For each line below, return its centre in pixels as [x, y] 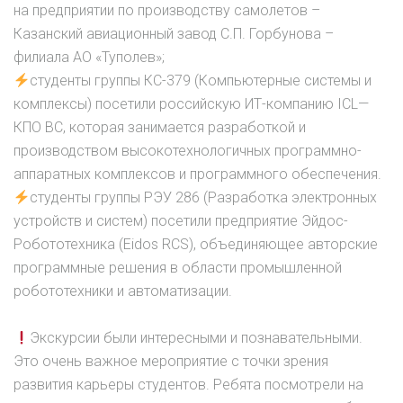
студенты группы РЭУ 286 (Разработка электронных [204, 198]
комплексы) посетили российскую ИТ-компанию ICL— [191, 104]
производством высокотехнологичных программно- [188, 151]
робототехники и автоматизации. [123, 291]
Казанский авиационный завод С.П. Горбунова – [174, 34]
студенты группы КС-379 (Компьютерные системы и [201, 81]
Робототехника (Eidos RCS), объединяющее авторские [196, 245]
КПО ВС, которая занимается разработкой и [160, 128]
